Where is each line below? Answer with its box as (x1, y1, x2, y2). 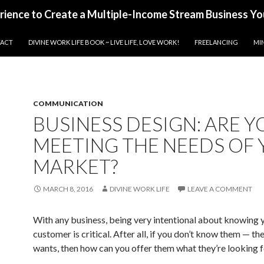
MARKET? (33, 154, 118, 178)
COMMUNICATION (33, 99, 103, 108)
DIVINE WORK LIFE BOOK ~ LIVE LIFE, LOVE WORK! (28, 38, 179, 46)
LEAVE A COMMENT (187, 184, 252, 193)
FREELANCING (194, 38, 238, 46)
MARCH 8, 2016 (43, 184, 93, 193)
